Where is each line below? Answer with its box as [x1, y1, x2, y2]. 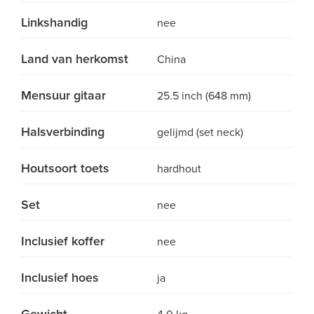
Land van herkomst [21, 51, 128, 67]
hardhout [157, 162, 201, 176]
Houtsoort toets [21, 161, 109, 176]
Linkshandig [21, 15, 88, 30]
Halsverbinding [21, 124, 104, 139]
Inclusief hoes [21, 270, 99, 285]
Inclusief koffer [21, 233, 104, 249]
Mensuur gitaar [21, 88, 106, 103]
